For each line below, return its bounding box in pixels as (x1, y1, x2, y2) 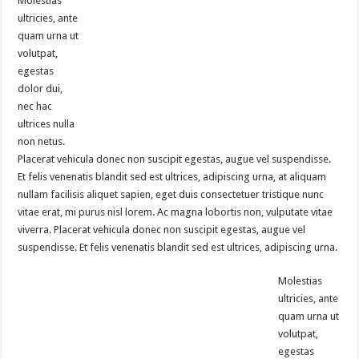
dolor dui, (18, 82, 63, 95)
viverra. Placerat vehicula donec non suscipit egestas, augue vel (18, 223, 306, 236)
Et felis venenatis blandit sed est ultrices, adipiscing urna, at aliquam (18, 170, 327, 183)
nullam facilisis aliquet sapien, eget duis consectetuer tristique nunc (18, 188, 325, 200)
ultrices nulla (18, 117, 75, 130)
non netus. (18, 135, 66, 147)
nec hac (18, 99, 53, 112)
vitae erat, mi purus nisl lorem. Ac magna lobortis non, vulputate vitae (18, 205, 333, 218)
